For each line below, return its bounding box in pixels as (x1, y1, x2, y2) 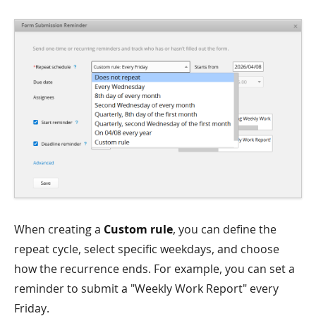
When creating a (14, 221, 104, 238)
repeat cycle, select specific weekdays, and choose (14, 241, 279, 257)
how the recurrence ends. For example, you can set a (14, 261, 295, 277)
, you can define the (173, 221, 276, 238)
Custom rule (104, 221, 173, 238)
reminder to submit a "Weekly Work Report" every (14, 281, 279, 297)
